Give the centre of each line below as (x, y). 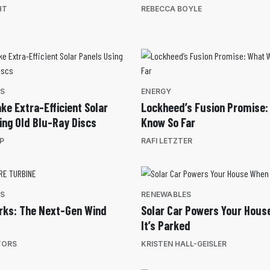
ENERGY (156, 92)
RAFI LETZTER (167, 141)
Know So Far (168, 123)
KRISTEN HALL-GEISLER (184, 244)
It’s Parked (166, 226)
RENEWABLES (166, 195)
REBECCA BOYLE (171, 9)
